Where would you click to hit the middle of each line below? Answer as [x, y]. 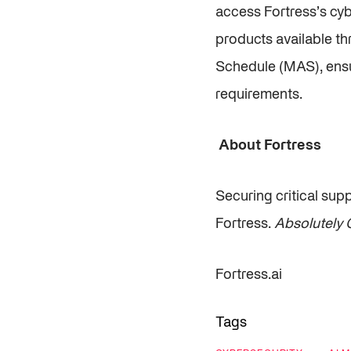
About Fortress [270, 146]
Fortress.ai [249, 275]
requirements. [259, 95]
